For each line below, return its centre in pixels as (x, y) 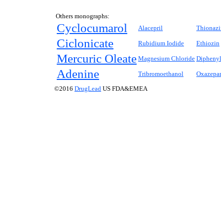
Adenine (78, 74)
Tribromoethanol (161, 74)
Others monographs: (83, 16)
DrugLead (88, 89)
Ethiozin (208, 43)
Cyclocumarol (92, 28)
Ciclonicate (85, 43)
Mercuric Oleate (97, 58)
